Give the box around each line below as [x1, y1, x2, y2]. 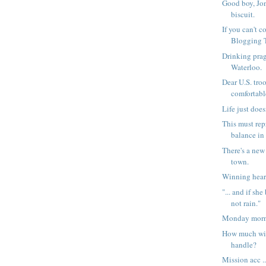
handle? [231, 239, 257, 250]
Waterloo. [231, 61, 262, 72]
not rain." [231, 197, 261, 208]
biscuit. [231, 8, 255, 20]
